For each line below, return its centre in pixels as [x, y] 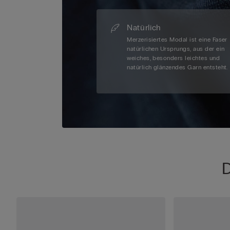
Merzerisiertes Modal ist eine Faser [177, 40]
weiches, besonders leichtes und [174, 58]
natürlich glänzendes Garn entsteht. [177, 68]
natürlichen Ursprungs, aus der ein [176, 49]
